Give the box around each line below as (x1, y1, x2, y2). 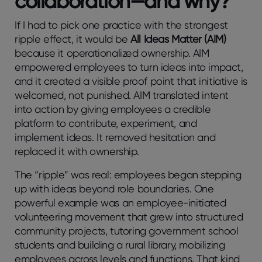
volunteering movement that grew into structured (15, 210, 243, 223)
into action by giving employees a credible (15, 102, 211, 115)
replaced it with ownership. (15, 144, 142, 157)
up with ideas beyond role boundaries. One (15, 182, 214, 195)
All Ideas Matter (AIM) (130, 32, 226, 45)
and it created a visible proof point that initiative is (15, 74, 248, 87)
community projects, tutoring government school (15, 224, 239, 237)
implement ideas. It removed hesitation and (15, 130, 216, 143)
